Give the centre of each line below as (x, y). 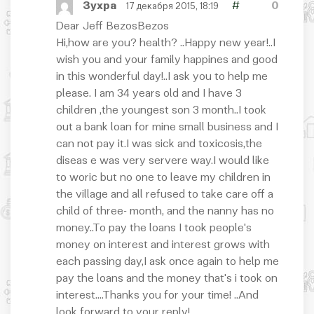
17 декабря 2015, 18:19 (172, 7)
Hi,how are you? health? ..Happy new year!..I (166, 44)
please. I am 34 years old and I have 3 (149, 94)
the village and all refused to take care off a (165, 195)
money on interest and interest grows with (163, 246)
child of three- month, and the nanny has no (165, 212)
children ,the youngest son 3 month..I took (161, 111)
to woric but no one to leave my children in (163, 178)
